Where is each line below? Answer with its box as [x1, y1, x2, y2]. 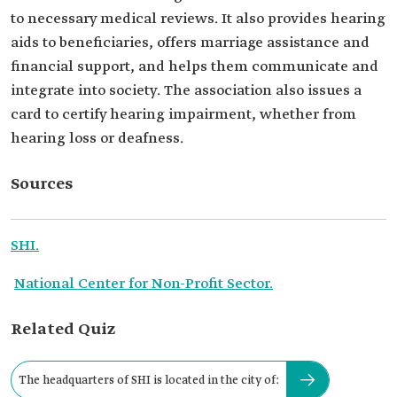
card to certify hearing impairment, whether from [11, 105, 356, 124]
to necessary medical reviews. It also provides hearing [11, 10, 385, 28]
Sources [11, 174, 73, 195]
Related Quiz [11, 319, 115, 340]
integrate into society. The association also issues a [11, 82, 362, 100]
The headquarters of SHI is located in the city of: [19, 372, 279, 388]
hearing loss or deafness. [11, 129, 183, 148]
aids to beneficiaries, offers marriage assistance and [11, 34, 370, 52]
